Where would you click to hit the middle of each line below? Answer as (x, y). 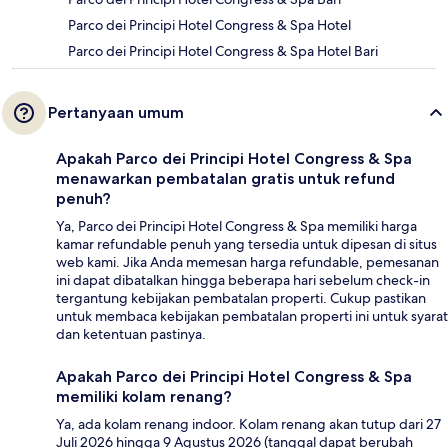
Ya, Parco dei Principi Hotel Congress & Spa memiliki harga (236, 225)
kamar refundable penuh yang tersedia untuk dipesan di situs (246, 243)
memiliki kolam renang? (144, 396)
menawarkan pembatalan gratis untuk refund (225, 178)
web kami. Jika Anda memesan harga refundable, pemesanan (247, 261)
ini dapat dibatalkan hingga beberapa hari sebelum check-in (243, 279)
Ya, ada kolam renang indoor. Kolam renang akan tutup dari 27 (248, 423)
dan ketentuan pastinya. (131, 333)
